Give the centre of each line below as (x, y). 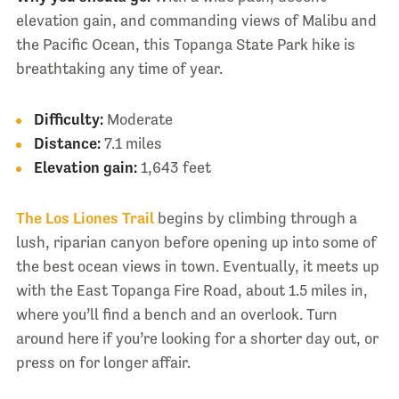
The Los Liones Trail (85, 218)
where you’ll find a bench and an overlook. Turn (176, 314)
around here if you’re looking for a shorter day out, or (197, 338)
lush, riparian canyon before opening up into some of (196, 242)
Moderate (138, 119)
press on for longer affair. (103, 362)
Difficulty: (68, 119)
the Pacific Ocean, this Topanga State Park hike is (185, 44)
